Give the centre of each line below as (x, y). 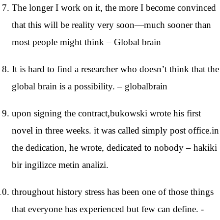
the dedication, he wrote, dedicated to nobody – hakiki (114, 147)
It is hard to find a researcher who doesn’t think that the (115, 69)
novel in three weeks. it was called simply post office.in (115, 130)
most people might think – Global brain (86, 42)
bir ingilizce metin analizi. (60, 165)
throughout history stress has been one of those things (113, 192)
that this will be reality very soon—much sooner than (111, 25)
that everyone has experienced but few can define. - (108, 209)
